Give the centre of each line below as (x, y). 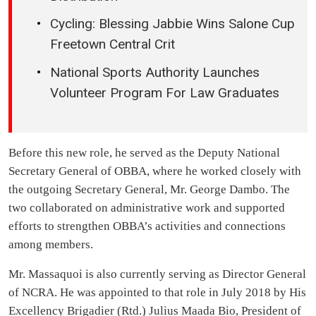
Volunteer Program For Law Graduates (165, 92)
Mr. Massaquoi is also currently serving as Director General (157, 274)
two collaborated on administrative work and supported (147, 208)
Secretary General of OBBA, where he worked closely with (155, 171)
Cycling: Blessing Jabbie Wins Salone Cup (172, 24)
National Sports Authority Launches (155, 72)
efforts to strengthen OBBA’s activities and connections (147, 226)
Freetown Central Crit (113, 44)
